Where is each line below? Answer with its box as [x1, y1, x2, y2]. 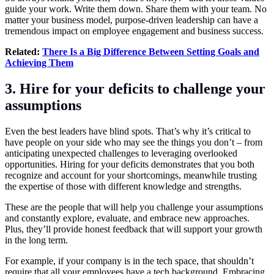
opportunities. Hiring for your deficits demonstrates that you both [5, 159, 254, 170]
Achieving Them [5, 57, 73, 68]
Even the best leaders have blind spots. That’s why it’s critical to [5, 126, 251, 137]
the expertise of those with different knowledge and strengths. [5, 181, 242, 192]
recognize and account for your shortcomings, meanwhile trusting [5, 170, 257, 181]
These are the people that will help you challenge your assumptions [5, 202, 263, 213]
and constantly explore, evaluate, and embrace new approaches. [5, 213, 250, 224]
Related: [5, 46, 42, 57]
